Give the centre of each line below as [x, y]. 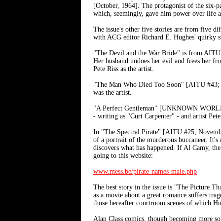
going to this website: [123, 156]
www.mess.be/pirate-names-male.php [145, 171]
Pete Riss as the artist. [124, 69]
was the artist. [112, 92]
